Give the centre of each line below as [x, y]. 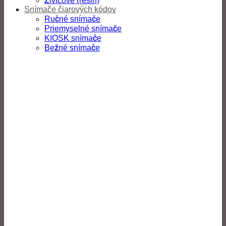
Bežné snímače [72, 48]
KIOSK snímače [73, 38]
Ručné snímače [72, 19]
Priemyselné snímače [83, 29]
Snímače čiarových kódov [70, 9]
